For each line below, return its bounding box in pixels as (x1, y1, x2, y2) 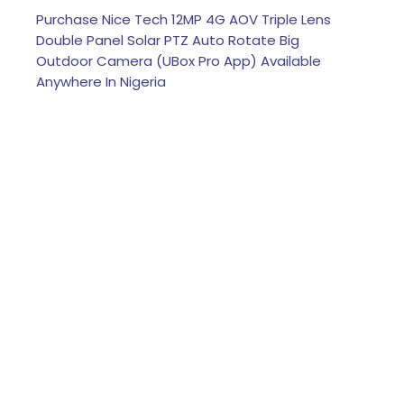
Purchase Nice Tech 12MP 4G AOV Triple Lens (36, 10, 331, 30)
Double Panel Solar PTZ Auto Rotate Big (36, 31, 299, 50)
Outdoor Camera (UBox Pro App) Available (36, 51, 321, 71)
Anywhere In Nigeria (36, 72, 166, 92)
